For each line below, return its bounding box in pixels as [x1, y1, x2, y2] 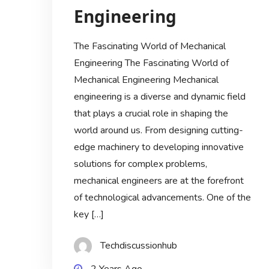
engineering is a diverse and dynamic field [73, 90, 246, 104]
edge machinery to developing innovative [73, 141, 244, 154]
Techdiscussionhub [100, 239, 177, 253]
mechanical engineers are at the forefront [73, 174, 244, 188]
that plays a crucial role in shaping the [73, 107, 228, 121]
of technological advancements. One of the [73, 191, 251, 205]
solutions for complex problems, [73, 157, 207, 171]
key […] [73, 208, 104, 222]
